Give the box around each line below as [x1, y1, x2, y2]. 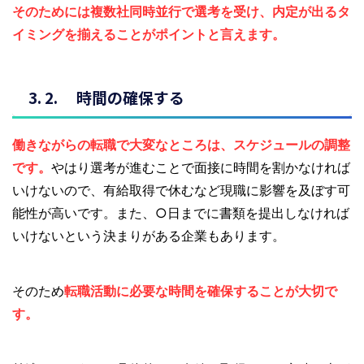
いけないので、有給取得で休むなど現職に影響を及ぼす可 [12, 181, 350, 198]
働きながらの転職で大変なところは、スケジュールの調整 [12, 136, 350, 153]
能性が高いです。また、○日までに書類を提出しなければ [12, 204, 349, 221]
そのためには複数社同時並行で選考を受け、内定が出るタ [12, 2, 350, 19]
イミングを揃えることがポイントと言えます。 [12, 25, 285, 42]
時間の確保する [76, 85, 184, 108]
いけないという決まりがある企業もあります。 [12, 227, 285, 244]
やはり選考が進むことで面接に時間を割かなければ [51, 158, 350, 175]
